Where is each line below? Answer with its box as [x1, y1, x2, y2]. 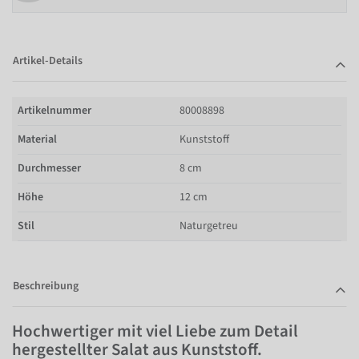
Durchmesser [18, 159, 81, 176]
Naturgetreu [179, 217, 238, 234]
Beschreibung [13, 277, 79, 294]
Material [18, 131, 57, 147]
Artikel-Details [13, 52, 83, 69]
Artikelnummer [18, 102, 91, 119]
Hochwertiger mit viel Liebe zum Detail [12, 318, 298, 343]
